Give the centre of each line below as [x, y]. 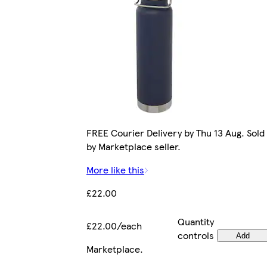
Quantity [196, 222]
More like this [115, 170]
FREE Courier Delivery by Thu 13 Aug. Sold [176, 133]
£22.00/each [114, 226]
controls [196, 235]
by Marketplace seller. [133, 147]
